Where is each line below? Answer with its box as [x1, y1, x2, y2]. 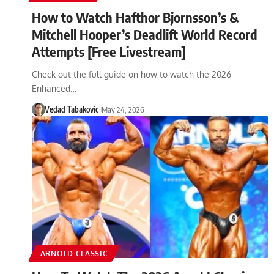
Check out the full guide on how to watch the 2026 [32, 68, 231, 80]
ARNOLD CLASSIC [40, 248, 108, 258]
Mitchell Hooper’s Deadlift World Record [32, 25, 257, 43]
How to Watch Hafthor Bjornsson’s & [32, 8, 239, 26]
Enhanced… [32, 83, 76, 94]
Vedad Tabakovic [44, 104, 98, 114]
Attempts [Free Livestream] [32, 42, 186, 60]
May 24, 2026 [101, 104, 144, 114]
